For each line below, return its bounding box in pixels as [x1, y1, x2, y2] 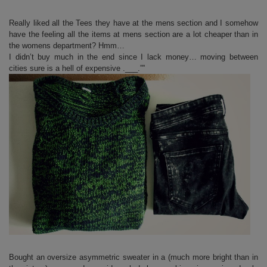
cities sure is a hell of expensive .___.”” [9, 63, 145, 73]
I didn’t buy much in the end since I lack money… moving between [9, 52, 258, 61]
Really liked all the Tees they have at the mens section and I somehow [9, 18, 258, 27]
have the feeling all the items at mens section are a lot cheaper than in [9, 29, 258, 39]
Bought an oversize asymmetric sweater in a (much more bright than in [9, 252, 258, 262]
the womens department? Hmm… [9, 41, 125, 50]
